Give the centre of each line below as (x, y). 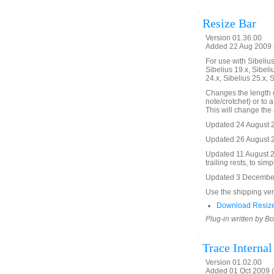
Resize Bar (229, 23)
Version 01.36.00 (234, 38)
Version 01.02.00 (234, 262)
